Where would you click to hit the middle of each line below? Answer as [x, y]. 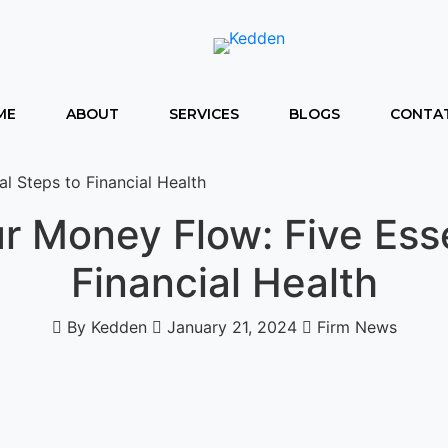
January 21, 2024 [231, 327]
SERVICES [204, 114]
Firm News [354, 327]
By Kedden [106, 327]
